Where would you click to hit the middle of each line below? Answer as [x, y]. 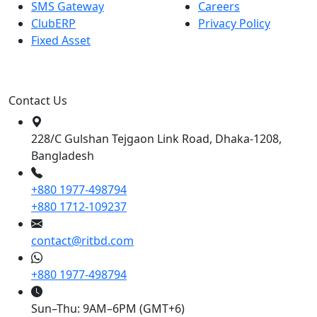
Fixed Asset [61, 41]
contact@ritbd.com [82, 241]
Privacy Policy [234, 24]
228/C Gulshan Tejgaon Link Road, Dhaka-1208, [156, 139]
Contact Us [38, 101]
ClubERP [53, 24]
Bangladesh [63, 156]
